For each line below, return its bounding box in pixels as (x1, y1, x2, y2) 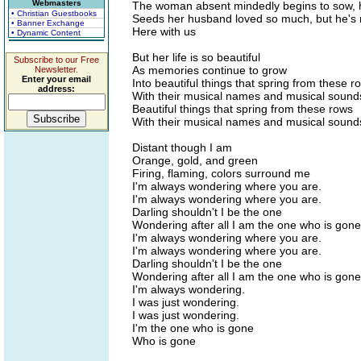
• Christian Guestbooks (11, 9, 97, 18)
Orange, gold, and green (132, 154, 258, 167)
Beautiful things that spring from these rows (132, 102, 353, 115)
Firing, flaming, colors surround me (132, 167, 310, 180)
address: (38, 84, 75, 93)
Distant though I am (132, 141, 232, 154)
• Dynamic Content (11, 28, 81, 37)
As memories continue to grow (132, 64, 287, 77)
